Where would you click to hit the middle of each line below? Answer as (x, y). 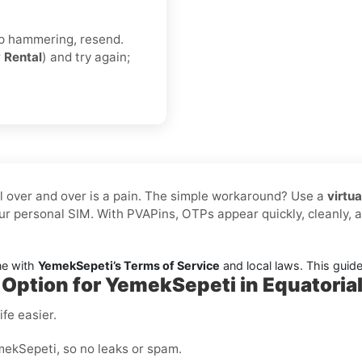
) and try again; (86, 57)
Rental (23, 57)
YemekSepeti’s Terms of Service (129, 266)
